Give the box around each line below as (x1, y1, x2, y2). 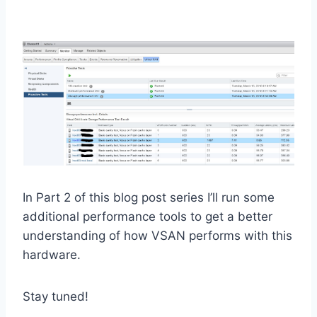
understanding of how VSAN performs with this (23, 229, 292, 243)
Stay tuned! (23, 289, 88, 304)
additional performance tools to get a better (23, 209, 272, 224)
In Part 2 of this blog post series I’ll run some (23, 190, 275, 205)
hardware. (23, 248, 81, 263)
